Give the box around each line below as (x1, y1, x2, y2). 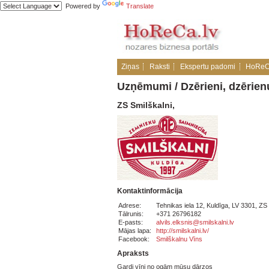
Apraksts (117, 249, 149, 258)
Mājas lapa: (118, 227, 155, 234)
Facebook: (118, 235, 153, 243)
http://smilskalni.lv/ (156, 227, 209, 234)
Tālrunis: (118, 210, 147, 217)
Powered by (62, 2, 102, 10)
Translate (126, 2, 154, 10)
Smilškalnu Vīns (156, 235, 202, 243)
